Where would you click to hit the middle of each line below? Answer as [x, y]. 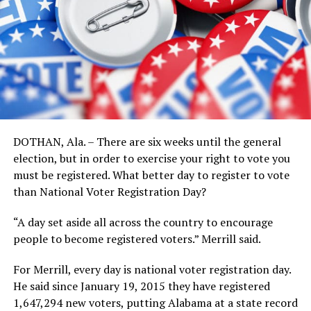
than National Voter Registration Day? [109, 191]
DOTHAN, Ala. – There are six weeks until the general [147, 141]
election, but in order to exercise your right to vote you [151, 158]
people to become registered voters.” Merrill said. [137, 238]
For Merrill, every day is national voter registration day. [152, 269]
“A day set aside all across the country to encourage [143, 222]
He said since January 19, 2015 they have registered [141, 286]
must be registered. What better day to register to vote [151, 175]
